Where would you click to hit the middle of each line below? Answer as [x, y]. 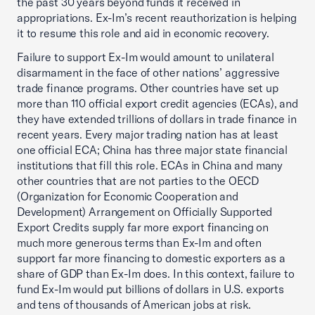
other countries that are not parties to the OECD [138, 181]
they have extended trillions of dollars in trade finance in [157, 119]
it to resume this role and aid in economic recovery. [143, 33]
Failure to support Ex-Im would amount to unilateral [146, 57]
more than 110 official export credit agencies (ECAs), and [157, 103]
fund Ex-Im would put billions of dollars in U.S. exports [150, 289]
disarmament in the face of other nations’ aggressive [148, 72]
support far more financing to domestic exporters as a [151, 258]
